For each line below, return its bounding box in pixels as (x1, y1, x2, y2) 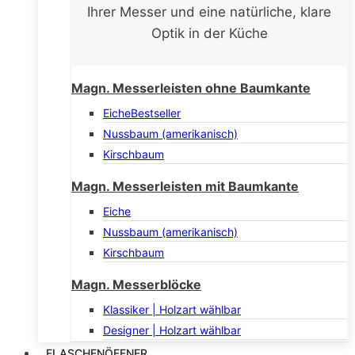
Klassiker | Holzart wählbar (103, 302, 241, 316)
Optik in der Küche (151, 25, 268, 41)
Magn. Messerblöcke (71, 276, 201, 292)
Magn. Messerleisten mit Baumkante (71, 177, 299, 194)
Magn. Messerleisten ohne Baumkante (71, 79, 311, 96)
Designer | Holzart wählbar (103, 323, 241, 337)
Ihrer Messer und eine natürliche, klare (87, 3, 331, 20)
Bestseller (131, 105, 181, 120)
